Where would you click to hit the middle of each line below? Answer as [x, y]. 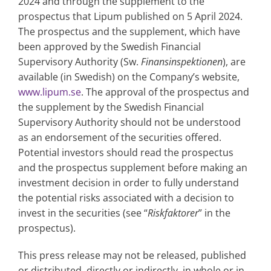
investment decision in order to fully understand [129, 183]
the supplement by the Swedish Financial [111, 107]
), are [234, 62]
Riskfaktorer [173, 213]
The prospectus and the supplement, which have [129, 32]
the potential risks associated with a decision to [126, 198]
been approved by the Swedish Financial [109, 47]
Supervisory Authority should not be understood [129, 122]
